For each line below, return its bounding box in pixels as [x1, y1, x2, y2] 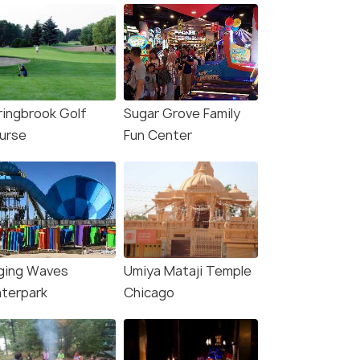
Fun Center [124, 126, 192, 145]
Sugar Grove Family [124, 104, 240, 123]
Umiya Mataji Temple [124, 262, 252, 280]
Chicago [124, 284, 174, 302]
